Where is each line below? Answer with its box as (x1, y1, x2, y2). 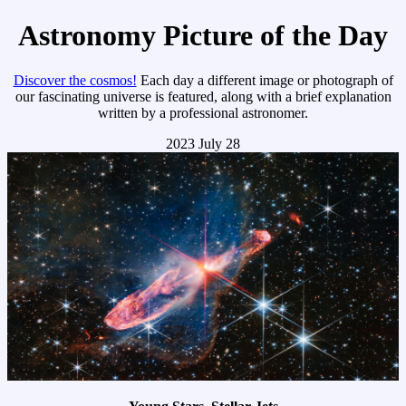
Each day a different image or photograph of (136, 72, 393, 88)
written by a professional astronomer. (98, 104, 308, 121)
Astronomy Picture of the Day (18, 19, 388, 53)
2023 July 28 (166, 135, 240, 151)
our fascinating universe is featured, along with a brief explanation (14, 88, 391, 104)
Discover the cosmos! (13, 72, 137, 88)
